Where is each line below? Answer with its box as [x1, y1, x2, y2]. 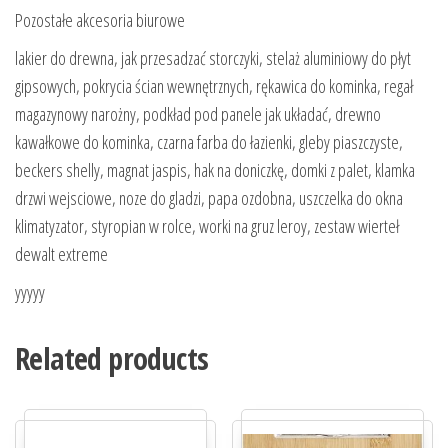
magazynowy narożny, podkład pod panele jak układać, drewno [15, 102, 381, 127]
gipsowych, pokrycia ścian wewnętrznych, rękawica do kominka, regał [15, 74, 413, 99]
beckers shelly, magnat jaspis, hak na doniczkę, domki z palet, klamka [15, 158, 415, 183]
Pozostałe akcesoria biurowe [15, 8, 185, 33]
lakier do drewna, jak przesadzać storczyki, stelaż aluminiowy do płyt [15, 46, 411, 71]
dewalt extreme [15, 242, 108, 267]
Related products [15, 338, 209, 380]
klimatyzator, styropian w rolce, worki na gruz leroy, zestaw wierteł [15, 214, 399, 239]
